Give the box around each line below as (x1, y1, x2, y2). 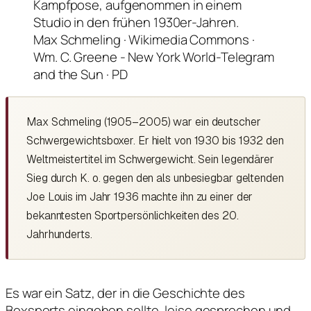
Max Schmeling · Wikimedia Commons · (33, 31, 255, 49)
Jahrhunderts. (26, 226, 92, 242)
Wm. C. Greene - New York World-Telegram (33, 48, 275, 67)
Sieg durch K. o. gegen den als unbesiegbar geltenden (26, 170, 284, 185)
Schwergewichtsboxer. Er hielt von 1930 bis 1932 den (26, 133, 284, 148)
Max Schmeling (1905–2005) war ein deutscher (26, 114, 261, 129)
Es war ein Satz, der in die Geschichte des (6, 283, 245, 302)
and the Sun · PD (33, 65, 128, 84)
